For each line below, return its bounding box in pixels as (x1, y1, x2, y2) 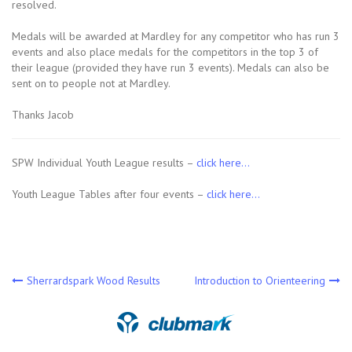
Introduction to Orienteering (194, 273, 325, 288)
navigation (11, 294, 126, 321)
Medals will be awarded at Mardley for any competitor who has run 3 (12, 29, 339, 44)
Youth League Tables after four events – (12, 187, 207, 202)
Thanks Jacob (12, 108, 74, 123)
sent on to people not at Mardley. (12, 76, 170, 91)
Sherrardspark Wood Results (27, 273, 160, 288)
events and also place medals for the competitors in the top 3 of (12, 45, 318, 60)
